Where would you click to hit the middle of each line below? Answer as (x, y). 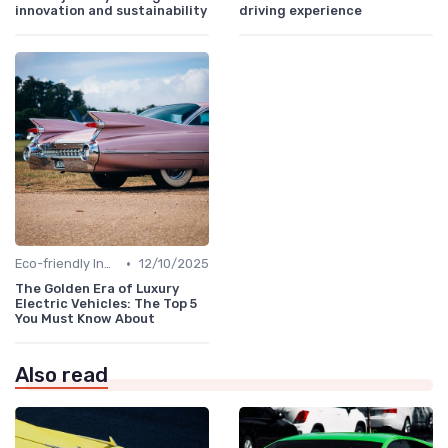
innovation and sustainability (111, 11)
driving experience (300, 11)
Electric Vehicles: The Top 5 (106, 304)
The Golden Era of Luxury (97, 289)
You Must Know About (85, 319)
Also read (61, 375)
